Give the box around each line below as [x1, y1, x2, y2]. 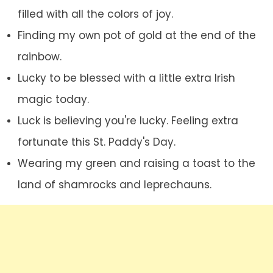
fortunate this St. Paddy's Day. [17, 135, 175, 150]
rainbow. [17, 49, 62, 65]
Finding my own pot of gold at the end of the [17, 28, 256, 43]
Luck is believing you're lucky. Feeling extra [17, 113, 238, 129]
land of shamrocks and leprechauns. [17, 177, 211, 193]
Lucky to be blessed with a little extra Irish [17, 71, 235, 86]
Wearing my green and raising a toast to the [17, 156, 255, 171]
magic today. [17, 92, 89, 107]
